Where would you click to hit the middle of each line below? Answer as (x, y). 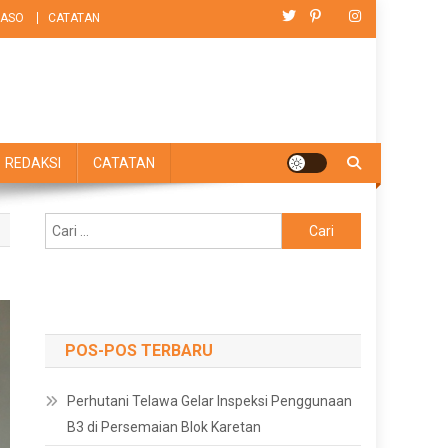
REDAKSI (33, 163)
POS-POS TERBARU (139, 350)
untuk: (301, 249)
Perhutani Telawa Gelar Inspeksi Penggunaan (210, 401)
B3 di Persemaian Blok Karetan (164, 427)
